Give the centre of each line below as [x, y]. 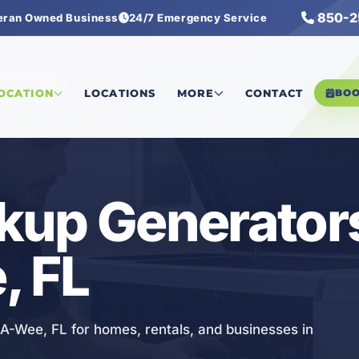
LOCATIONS [120, 93]
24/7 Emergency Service [198, 18]
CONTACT [274, 93]
